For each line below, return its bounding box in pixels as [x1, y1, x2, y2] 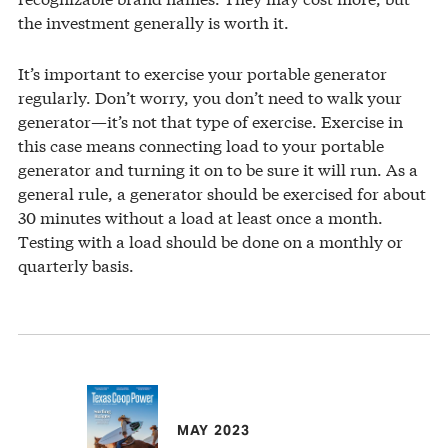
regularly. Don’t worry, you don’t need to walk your [18, 84, 402, 108]
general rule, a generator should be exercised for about [18, 180, 426, 204]
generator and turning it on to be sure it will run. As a [18, 156, 418, 180]
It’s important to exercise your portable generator [18, 60, 387, 84]
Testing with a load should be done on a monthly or [18, 228, 403, 252]
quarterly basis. [18, 252, 134, 276]
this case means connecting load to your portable [18, 132, 384, 156]
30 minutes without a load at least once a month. [18, 204, 383, 228]
